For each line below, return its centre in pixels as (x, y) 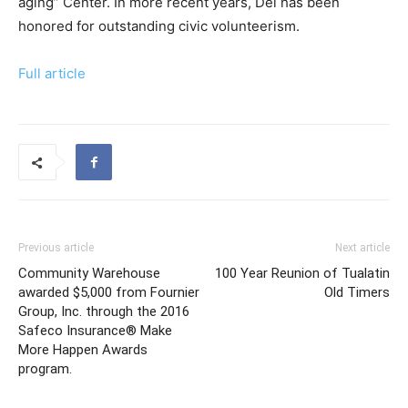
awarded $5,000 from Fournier (109, 292)
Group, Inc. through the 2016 (104, 311)
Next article (362, 248)
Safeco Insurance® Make (95, 331)
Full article (52, 73)
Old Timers (357, 292)
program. (45, 369)
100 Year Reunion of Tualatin (302, 273)
